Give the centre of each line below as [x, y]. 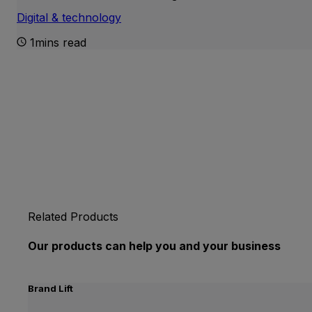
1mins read [58, 43]
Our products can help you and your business [154, 245]
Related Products [73, 217]
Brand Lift [50, 289]
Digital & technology [69, 18]
